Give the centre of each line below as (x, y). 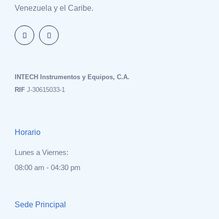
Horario (28, 132)
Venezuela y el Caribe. (54, 8)
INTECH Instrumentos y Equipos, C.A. (72, 77)
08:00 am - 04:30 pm (48, 167)
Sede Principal (40, 204)
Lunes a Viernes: (42, 152)
